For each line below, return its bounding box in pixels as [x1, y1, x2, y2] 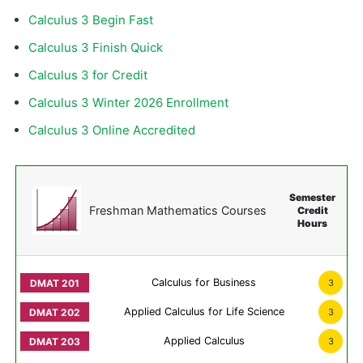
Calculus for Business [152, 276, 256, 289]
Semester [289, 191, 335, 204]
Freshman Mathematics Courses [89, 203, 267, 218]
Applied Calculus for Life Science [123, 305, 284, 318]
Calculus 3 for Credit [28, 67, 147, 83]
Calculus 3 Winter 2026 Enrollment [28, 95, 228, 111]
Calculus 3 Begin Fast [28, 12, 153, 28]
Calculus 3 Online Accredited [28, 122, 195, 139]
